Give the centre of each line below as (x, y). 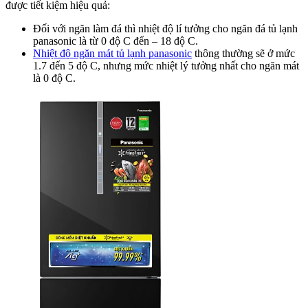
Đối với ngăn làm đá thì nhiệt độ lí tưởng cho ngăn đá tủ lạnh (165, 28)
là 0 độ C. (54, 78)
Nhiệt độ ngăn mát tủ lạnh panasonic (112, 53)
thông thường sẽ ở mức (243, 53)
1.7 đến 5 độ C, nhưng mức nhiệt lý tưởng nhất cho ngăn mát (166, 65)
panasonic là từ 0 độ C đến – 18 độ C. (115, 41)
